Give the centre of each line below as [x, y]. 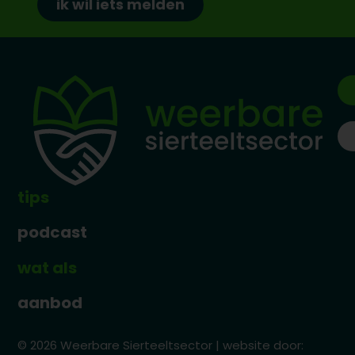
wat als [48, 267]
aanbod [50, 303]
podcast [53, 233]
